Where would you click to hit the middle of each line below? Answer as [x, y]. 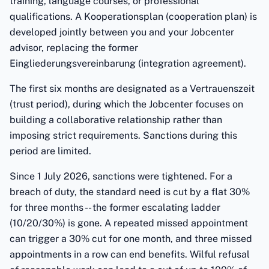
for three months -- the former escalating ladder [115, 207]
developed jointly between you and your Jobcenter [122, 32]
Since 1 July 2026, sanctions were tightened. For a [121, 176]
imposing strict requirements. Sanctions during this [123, 135]
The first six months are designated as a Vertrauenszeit [132, 89]
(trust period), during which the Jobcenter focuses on [126, 104]
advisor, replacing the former [74, 48]
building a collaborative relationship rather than [116, 120]
